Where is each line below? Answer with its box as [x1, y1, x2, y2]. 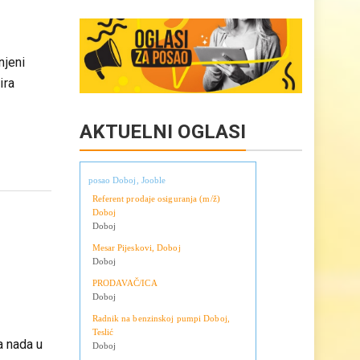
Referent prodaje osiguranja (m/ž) [92, 224, 220, 235]
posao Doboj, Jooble [88, 206, 166, 216]
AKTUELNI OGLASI [79, 151, 246, 174]
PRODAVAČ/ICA [92, 309, 157, 319]
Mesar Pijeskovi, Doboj [92, 273, 181, 284]
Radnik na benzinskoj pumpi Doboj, [92, 344, 230, 354]
